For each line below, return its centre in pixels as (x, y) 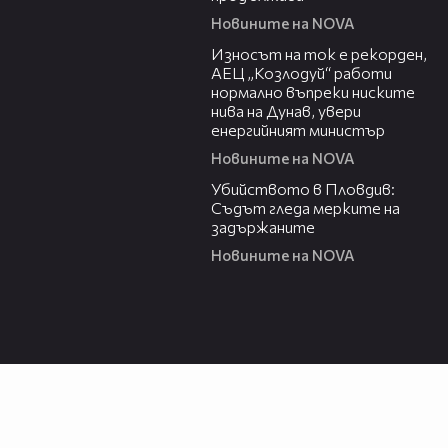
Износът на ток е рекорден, (319, 54)
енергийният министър (298, 130)
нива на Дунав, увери (286, 111)
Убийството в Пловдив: (303, 189)
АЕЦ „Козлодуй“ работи (301, 73)
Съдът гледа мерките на (305, 208)
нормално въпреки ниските (313, 92)
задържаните (263, 227)
